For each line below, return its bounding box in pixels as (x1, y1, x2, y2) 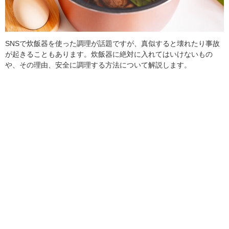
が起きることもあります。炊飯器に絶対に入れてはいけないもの (5, 50, 213, 58)
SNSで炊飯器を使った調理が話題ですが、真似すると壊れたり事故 (5, 39, 220, 48)
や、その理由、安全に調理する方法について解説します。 (5, 60, 191, 69)
